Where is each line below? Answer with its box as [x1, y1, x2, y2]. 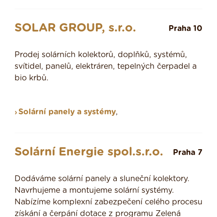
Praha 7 [173, 149, 202, 157]
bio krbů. [15, 74, 48, 82]
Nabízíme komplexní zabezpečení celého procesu [15, 198, 202, 206]
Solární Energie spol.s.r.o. [15, 146, 163, 158]
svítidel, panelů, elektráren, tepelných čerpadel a [15, 62, 197, 71]
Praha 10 [169, 25, 202, 33]
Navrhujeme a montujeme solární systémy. [15, 186, 174, 195]
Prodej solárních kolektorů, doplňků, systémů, [15, 51, 187, 59]
